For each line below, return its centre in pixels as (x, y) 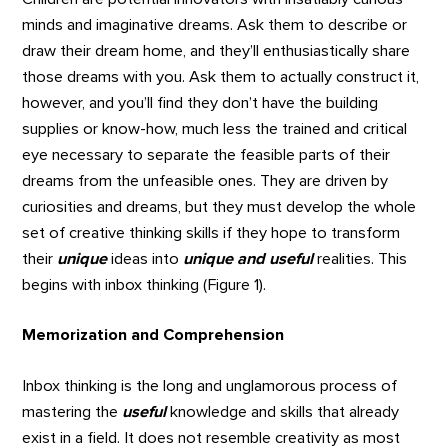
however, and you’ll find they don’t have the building (200, 102)
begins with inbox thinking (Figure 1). (144, 284)
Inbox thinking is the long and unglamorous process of (210, 385)
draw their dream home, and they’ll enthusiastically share (216, 50)
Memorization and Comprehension (153, 335)
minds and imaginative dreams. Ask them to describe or (215, 24)
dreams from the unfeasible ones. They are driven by (205, 180)
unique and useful (248, 258)
